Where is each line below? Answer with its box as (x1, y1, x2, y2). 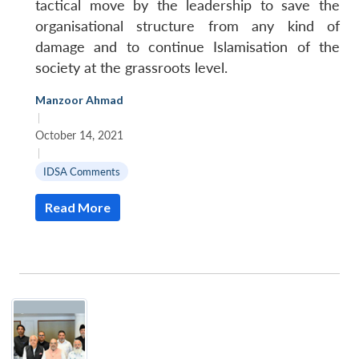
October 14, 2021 (35, 128, 123, 143)
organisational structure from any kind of (35, 18, 340, 35)
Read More (45, 200, 111, 216)
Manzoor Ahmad (35, 93, 123, 107)
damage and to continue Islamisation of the (35, 38, 340, 56)
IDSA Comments (43, 165, 120, 179)
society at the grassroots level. (35, 59, 228, 77)
